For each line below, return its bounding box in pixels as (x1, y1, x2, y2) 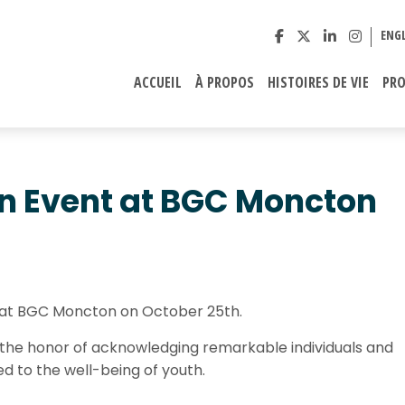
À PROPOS (195, 72, 254, 92)
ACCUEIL (134, 72, 182, 92)
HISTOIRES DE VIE (268, 72, 369, 92)
